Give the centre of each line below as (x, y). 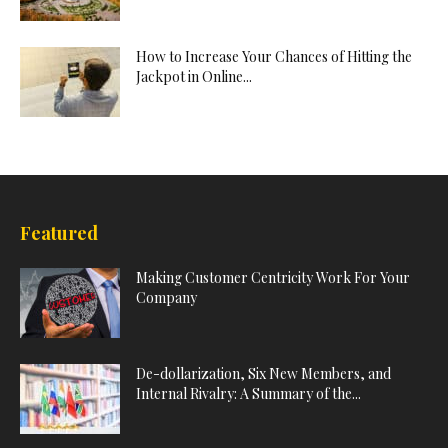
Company (166, 298)
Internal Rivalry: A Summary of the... (248, 394)
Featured (59, 233)
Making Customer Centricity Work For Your (273, 278)
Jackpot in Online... (194, 77)
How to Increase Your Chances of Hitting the (274, 57)
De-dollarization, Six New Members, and (263, 374)
